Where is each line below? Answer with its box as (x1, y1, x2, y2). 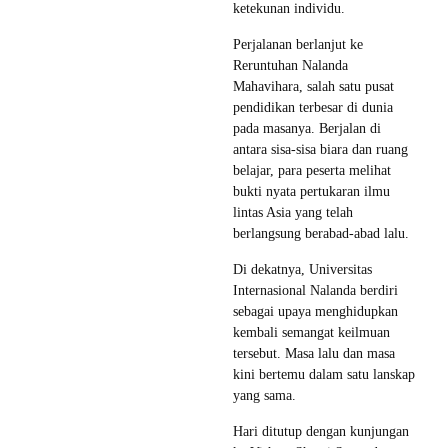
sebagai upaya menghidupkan (233, 303, 398, 319)
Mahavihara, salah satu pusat (233, 78, 394, 94)
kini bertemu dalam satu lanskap (233, 366, 415, 382)
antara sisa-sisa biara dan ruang (233, 141, 408, 157)
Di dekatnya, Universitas (233, 261, 372, 277)
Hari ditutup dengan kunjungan (233, 423, 409, 439)
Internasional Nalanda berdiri (233, 282, 398, 298)
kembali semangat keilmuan (233, 324, 390, 340)
